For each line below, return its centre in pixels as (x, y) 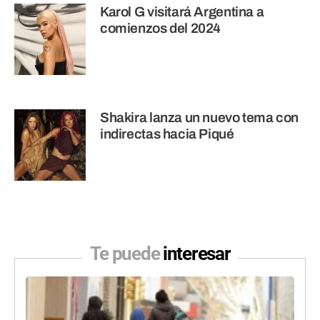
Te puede (126, 253)
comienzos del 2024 (161, 28)
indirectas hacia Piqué (167, 134)
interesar (197, 253)
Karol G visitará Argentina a (182, 11)
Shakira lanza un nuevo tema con (200, 117)
